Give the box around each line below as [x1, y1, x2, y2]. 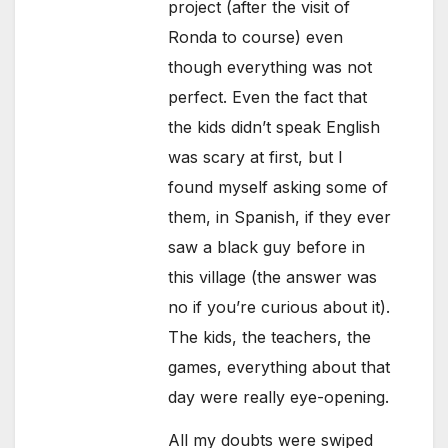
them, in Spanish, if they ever [168, 207, 392, 228]
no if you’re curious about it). [168, 297, 391, 318]
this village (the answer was [168, 267, 378, 288]
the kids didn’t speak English [168, 117, 381, 138]
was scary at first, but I [168, 147, 344, 168]
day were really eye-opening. [168, 387, 390, 408]
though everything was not [168, 57, 373, 78]
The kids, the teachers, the [168, 327, 372, 348]
